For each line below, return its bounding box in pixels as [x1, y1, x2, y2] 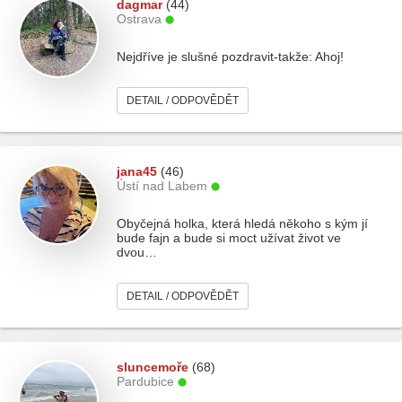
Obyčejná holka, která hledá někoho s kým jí [117, 216, 368, 231]
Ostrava [117, 12, 162, 26]
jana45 [117, 164, 157, 179]
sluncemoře [117, 360, 188, 374]
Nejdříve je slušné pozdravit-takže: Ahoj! [117, 49, 344, 64]
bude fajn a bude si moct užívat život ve [117, 231, 341, 245]
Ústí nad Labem [117, 179, 207, 193]
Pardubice [117, 374, 174, 389]
